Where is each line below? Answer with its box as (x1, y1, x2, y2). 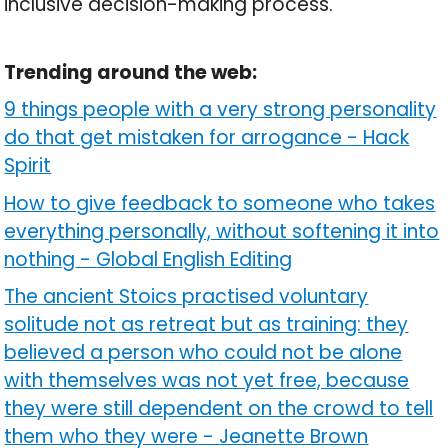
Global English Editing (96, 245, 293, 273)
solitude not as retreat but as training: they (4, 311, 409, 339)
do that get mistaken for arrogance (4, 124, 343, 152)
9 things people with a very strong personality (4, 96, 437, 124)
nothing (4, 245, 76, 273)
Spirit (4, 152, 52, 180)
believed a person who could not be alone (4, 339, 403, 367)
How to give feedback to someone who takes (4, 189, 436, 217)
